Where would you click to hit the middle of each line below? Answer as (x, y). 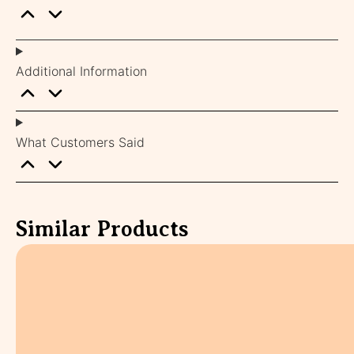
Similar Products (102, 229)
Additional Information (81, 72)
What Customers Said (80, 143)
